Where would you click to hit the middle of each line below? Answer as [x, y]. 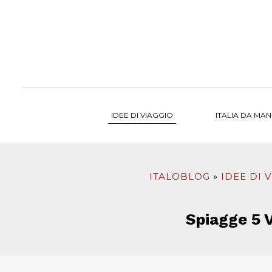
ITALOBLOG [179, 176]
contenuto [31, 13]
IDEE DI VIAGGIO [142, 115]
